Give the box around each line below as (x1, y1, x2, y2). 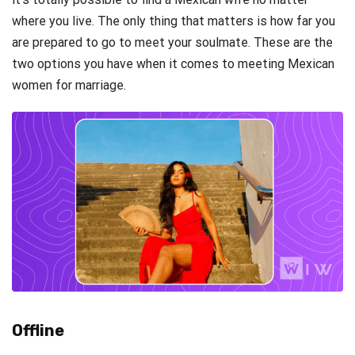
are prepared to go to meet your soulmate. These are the (12, 34, 333, 50)
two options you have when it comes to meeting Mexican (12, 55, 334, 71)
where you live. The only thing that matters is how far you (12, 13, 335, 29)
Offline (12, 321, 64, 341)
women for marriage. (12, 77, 126, 93)
